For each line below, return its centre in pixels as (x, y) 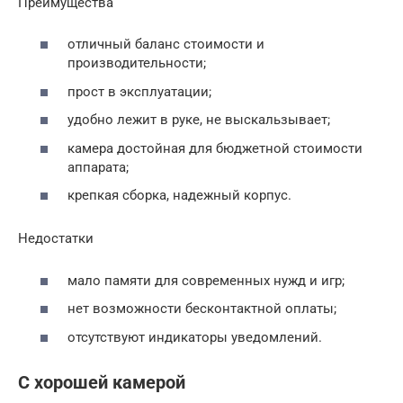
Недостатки (56, 239)
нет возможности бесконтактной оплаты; (202, 309)
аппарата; (98, 167)
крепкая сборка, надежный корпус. (179, 196)
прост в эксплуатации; (139, 91)
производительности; (137, 63)
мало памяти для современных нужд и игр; (206, 280)
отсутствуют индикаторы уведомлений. (195, 337)
